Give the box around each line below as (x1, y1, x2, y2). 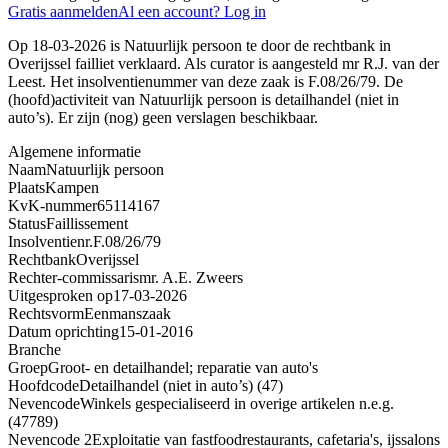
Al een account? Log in (118, 2, 266, 20)
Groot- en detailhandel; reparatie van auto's (48, 358, 318, 376)
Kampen (45, 178, 99, 196)
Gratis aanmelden (8, 2, 118, 20)
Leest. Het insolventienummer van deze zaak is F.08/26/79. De (8, 72, 403, 90)
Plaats (8, 178, 45, 196)
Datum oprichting (8, 322, 119, 340)
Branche (8, 340, 61, 358)
